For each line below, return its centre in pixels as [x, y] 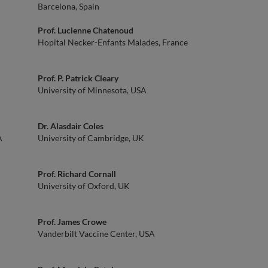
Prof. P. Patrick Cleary [78, 78]
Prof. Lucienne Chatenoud [86, 30]
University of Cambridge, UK [91, 138]
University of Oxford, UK [84, 186]
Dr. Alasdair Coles [71, 126]
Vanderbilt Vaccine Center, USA [96, 234]
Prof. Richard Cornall [77, 174]
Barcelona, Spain [68, 6]
